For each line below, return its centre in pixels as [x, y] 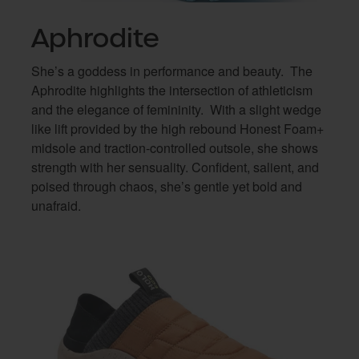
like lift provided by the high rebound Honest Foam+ [177, 129]
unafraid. [56, 206]
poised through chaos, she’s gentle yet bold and [167, 186]
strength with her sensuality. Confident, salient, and [175, 167]
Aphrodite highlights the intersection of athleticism [172, 90]
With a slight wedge [266, 109]
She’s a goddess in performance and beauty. [157, 71]
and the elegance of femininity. [117, 109]
